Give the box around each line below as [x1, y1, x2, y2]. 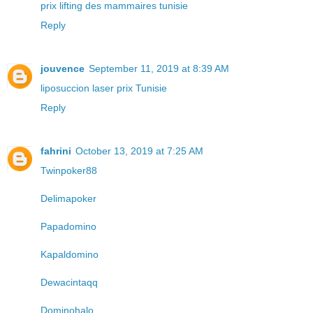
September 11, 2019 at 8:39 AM [89, 63, 229, 74]
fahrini [41, 145, 71, 156]
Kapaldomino [41, 248, 99, 260]
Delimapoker [41, 192, 96, 204]
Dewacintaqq [41, 276, 98, 288]
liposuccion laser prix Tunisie [41, 82, 167, 94]
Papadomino [41, 220, 96, 232]
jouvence [41, 63, 85, 74]
